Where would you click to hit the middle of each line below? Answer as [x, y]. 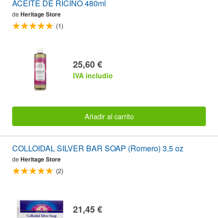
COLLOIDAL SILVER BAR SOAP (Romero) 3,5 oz [98, 148]
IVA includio [93, 75]
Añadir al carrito [109, 116]
